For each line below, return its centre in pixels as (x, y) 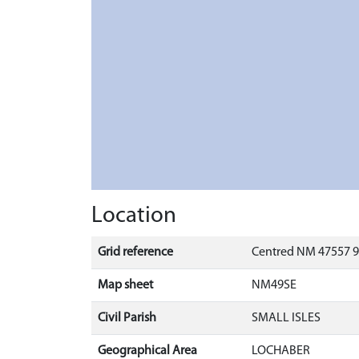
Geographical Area (147, 351)
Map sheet (125, 285)
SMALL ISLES (286, 318)
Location (134, 216)
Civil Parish (127, 318)
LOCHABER (281, 351)
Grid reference (135, 252)
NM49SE (274, 285)
